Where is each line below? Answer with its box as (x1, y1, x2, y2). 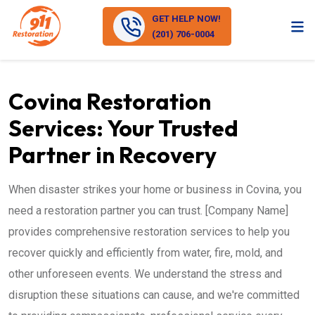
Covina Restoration (8, 87, 211, 115)
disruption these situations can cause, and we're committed (8, 288, 300, 302)
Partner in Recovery (8, 141, 217, 169)
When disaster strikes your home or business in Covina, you (8, 183, 302, 196)
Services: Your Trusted (8, 114, 238, 142)
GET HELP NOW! (152, 13, 221, 24)
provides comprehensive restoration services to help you (8, 225, 290, 238)
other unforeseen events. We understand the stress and (8, 267, 282, 281)
